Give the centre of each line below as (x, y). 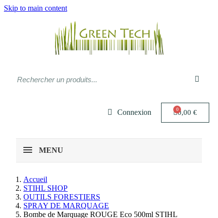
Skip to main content (36, 8)
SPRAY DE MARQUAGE (66, 206)
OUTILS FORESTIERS (62, 197)
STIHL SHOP (45, 188)
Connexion (134, 112)
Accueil (35, 179)
